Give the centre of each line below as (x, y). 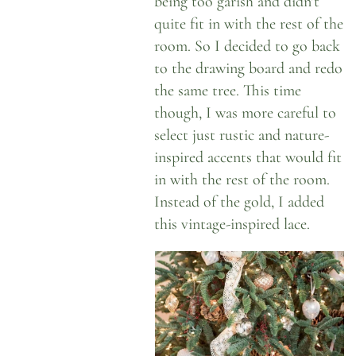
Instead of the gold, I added (240, 202)
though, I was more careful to (246, 113)
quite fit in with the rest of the (249, 24)
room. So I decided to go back (248, 46)
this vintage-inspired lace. (232, 224)
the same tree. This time (228, 91)
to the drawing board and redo (249, 68)
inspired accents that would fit (248, 157)
